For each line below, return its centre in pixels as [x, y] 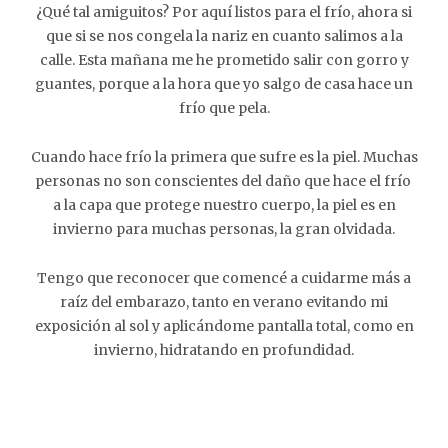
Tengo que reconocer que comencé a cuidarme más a [224, 278]
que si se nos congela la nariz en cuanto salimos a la [224, 36]
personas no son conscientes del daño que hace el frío [224, 181]
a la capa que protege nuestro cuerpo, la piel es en [224, 205]
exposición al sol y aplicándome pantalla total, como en [224, 326]
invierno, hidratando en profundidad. [224, 350]
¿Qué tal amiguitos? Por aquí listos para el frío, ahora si [224, 12]
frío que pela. [224, 108]
